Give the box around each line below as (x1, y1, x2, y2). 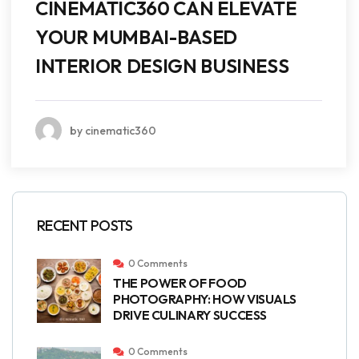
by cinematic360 (70, 123, 156, 138)
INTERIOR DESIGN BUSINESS (35, 54, 289, 79)
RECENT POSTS (37, 216, 133, 235)
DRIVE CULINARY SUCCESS (113, 307, 268, 323)
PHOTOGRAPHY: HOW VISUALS (113, 291, 296, 307)
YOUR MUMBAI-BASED (35, 25, 237, 50)
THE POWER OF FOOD (113, 275, 247, 291)
